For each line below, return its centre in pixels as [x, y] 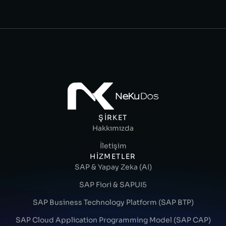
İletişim [113, 146]
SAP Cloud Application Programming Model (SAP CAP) [113, 220]
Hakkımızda [113, 128]
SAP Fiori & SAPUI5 [113, 184]
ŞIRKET [113, 117]
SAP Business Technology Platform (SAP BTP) [113, 202]
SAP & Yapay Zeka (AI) [113, 167]
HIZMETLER [113, 156]
